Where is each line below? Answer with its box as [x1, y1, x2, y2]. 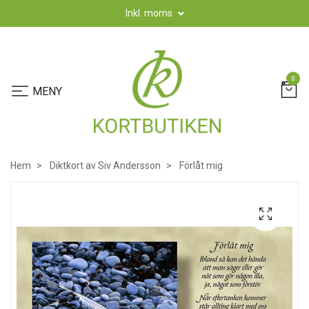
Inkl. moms [125, 8, 175, 19]
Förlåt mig [177, 160, 223, 171]
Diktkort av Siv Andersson [50, 160, 161, 171]
